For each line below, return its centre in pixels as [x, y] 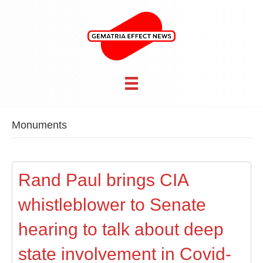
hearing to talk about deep [121, 230]
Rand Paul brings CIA [103, 180]
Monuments [39, 125]
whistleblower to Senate [112, 205]
